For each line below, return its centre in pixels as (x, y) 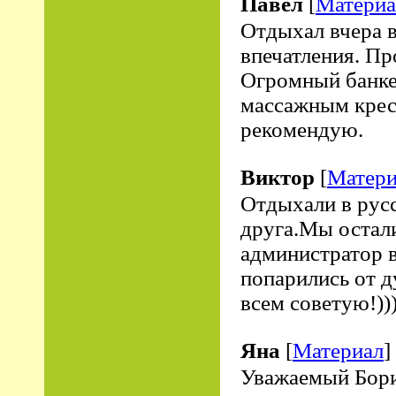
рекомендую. (302, 129)
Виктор (278, 177)
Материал (338, 350)
